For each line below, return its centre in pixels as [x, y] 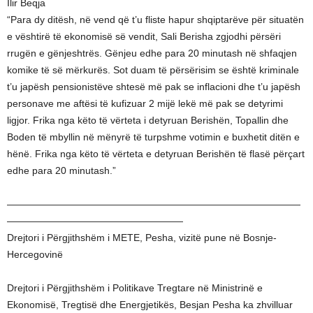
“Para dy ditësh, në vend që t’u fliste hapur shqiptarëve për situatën [155, 20]
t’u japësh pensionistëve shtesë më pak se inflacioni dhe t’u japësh [154, 87]
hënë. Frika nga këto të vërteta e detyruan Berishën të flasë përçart [156, 154]
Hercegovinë [35, 254]
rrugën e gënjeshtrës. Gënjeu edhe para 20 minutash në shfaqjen [152, 53]
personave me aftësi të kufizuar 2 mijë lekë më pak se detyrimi [145, 103]
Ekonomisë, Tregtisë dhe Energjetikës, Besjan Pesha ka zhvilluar [150, 305]
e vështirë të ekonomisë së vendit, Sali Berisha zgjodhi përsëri [144, 36]
